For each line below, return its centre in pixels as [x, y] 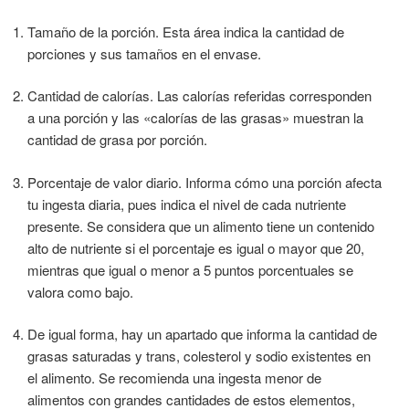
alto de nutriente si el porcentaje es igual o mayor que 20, [196, 247]
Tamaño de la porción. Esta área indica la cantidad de [186, 31]
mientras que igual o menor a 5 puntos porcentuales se [190, 269]
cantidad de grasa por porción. [117, 140]
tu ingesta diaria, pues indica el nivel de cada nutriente [187, 204]
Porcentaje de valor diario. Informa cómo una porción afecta [204, 182]
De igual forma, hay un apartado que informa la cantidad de [202, 334]
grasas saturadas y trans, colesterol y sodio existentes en [199, 356]
